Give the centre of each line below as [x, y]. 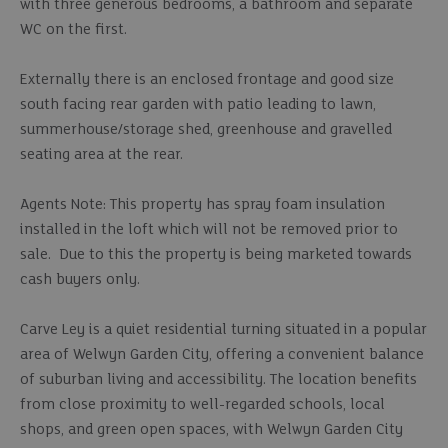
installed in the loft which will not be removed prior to [209, 229]
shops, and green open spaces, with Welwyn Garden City [211, 429]
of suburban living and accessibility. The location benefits [218, 379]
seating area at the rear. [103, 154]
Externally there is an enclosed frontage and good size [207, 79]
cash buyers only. [82, 279]
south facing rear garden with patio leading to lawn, [198, 104]
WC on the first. [75, 29]
